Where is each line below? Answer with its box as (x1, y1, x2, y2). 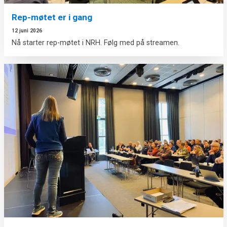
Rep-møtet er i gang (11, 12, 92, 23)
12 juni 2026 (11, 28, 42, 34)
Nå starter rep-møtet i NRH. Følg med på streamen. (11, 39, 179, 48)
